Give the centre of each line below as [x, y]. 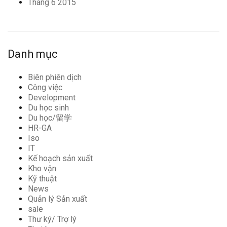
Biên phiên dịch [55, 77]
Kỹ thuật [42, 178]
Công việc [45, 87]
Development [52, 97]
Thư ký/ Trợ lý [52, 219]
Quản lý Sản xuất [58, 199]
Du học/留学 [50, 118]
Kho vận [42, 168]
